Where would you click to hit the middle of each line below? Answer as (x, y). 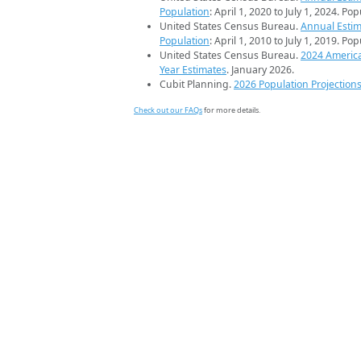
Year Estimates (193, 70)
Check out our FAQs (168, 110)
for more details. (231, 110)
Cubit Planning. (197, 85)
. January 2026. (260, 70)
